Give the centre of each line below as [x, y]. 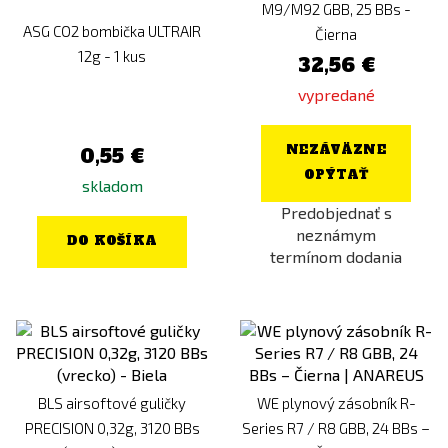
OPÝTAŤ [336, 175]
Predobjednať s [336, 212]
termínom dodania [336, 256]
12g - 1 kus [112, 56]
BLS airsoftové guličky [112, 403]
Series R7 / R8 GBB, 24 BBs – [336, 428]
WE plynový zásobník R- [336, 403]
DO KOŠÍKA [112, 241]
